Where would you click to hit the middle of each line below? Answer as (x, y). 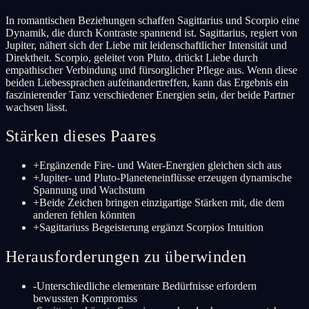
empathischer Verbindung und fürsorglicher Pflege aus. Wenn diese (151, 70)
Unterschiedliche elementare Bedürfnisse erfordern (147, 286)
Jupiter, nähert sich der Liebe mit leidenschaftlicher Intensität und (146, 45)
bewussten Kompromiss (85, 299)
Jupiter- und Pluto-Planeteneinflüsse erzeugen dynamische (166, 178)
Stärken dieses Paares (81, 136)
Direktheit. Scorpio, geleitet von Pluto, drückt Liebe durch (132, 57)
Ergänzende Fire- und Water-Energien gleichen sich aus (160, 166)
